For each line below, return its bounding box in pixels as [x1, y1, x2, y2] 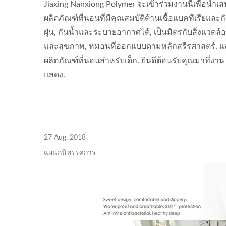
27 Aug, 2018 [44, 134, 86, 141]
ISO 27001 [91, 4, 133, 13]
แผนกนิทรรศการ [44, 149, 96, 156]
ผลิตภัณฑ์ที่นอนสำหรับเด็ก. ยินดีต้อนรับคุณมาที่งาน [44, 56, 224, 65]
